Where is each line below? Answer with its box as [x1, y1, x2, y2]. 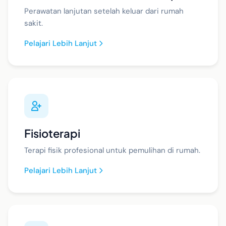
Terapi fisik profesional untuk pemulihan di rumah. [24, 145, 200, 155]
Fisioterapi [24, 126, 80, 140]
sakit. [24, 18, 43, 28]
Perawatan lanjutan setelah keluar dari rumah [24, 6, 184, 16]
